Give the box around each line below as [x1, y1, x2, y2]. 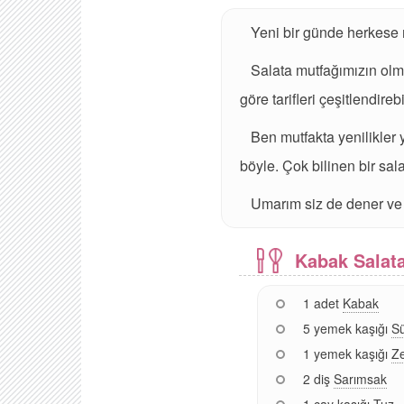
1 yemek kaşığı [302, 344, 388, 363]
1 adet [302, 293, 339, 312]
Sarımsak [333, 369, 387, 388]
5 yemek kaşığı [302, 318, 388, 337]
